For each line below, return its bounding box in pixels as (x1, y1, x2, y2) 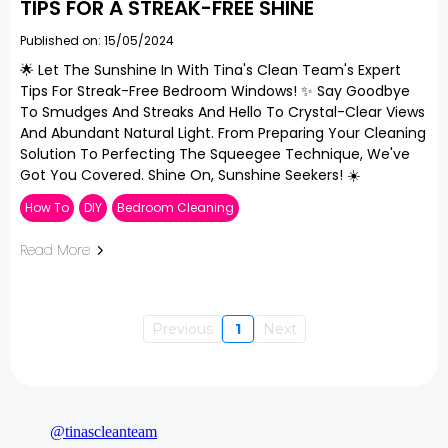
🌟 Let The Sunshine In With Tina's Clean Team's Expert (20, 60, 401, 80)
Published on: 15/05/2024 (20, 32, 174, 49)
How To (25, 199, 69, 216)
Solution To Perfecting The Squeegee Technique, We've (20, 144, 410, 164)
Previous (151, 320, 213, 338)
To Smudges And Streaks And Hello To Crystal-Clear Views (20, 102, 425, 122)
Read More (20, 240, 90, 260)
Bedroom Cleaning (117, 199, 234, 216)
